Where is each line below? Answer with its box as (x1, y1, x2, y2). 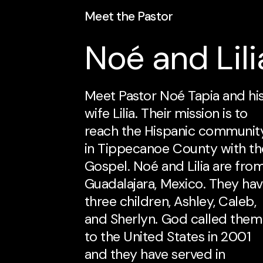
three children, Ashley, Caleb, (84, 192, 257, 210)
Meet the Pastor (84, 8, 173, 25)
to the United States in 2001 (84, 227, 251, 245)
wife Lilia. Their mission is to (84, 104, 248, 122)
